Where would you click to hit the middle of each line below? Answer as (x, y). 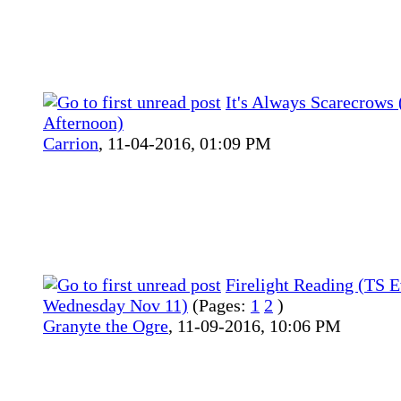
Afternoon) (83, 123)
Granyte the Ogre (106, 326)
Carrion (71, 143)
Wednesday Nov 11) (115, 305)
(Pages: (222, 305)
